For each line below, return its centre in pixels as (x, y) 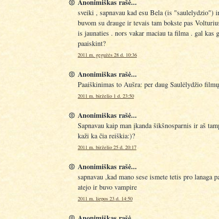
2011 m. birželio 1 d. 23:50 (106, 96)
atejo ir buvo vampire (107, 187)
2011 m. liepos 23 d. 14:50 (105, 198)
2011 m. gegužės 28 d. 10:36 (107, 55)
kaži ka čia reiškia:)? (106, 136)
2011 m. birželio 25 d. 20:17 (107, 147)
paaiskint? (92, 44)
